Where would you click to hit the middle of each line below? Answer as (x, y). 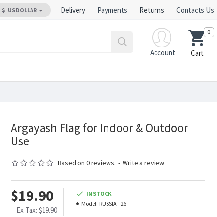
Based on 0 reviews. (86, 163)
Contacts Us (195, 10)
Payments (112, 10)
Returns (152, 10)
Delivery (73, 10)
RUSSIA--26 (113, 204)
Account (163, 52)
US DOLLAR (22, 10)
